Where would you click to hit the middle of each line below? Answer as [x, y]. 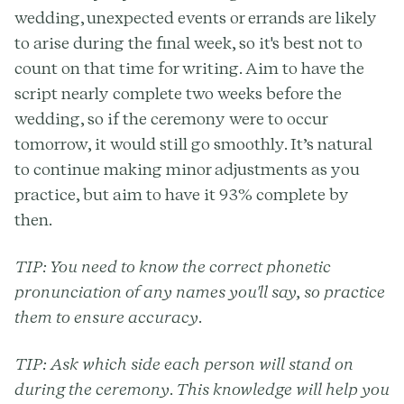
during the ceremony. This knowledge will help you [202, 389]
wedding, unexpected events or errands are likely [196, 17]
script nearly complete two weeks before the [178, 93]
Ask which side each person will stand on [200, 363]
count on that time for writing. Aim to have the [189, 68]
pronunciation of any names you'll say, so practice [200, 291]
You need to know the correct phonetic [189, 266]
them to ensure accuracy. [109, 317]
